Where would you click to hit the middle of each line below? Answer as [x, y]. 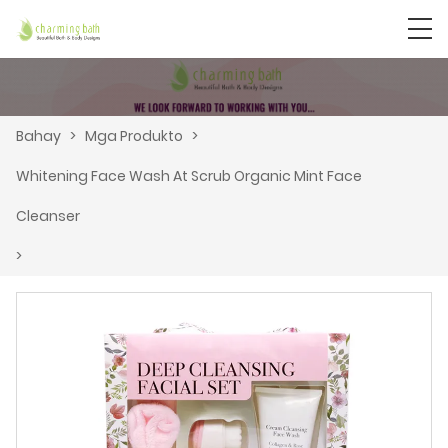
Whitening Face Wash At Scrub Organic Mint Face [189, 176]
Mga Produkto [134, 136]
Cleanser [48, 216]
